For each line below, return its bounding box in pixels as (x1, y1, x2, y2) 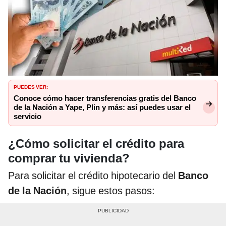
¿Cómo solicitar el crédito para (8, 137, 184, 151)
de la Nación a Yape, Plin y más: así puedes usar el (14, 103, 191, 112)
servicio (14, 112, 41, 122)
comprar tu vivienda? (8, 151, 130, 166)
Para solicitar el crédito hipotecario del (8, 169, 178, 182)
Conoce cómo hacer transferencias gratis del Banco (14, 94, 196, 103)
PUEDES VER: (14, 82, 48, 91)
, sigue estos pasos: (67, 185, 155, 197)
